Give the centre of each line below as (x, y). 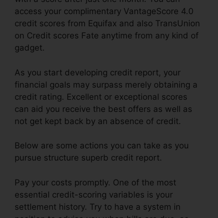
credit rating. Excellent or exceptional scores (101, 97)
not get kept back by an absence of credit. (98, 121)
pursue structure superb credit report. (88, 158)
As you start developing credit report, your (98, 72)
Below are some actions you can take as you (102, 146)
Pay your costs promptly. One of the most (95, 182)
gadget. (30, 48)
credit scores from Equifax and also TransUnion (107, 24)
